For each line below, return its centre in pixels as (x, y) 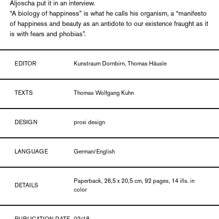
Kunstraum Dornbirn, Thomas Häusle (120, 64)
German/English (95, 152)
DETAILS (26, 186)
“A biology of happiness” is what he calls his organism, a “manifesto (108, 14)
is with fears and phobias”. (48, 34)
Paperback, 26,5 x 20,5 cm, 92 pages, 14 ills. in (134, 182)
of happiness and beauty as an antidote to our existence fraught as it (109, 24)
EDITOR (25, 64)
